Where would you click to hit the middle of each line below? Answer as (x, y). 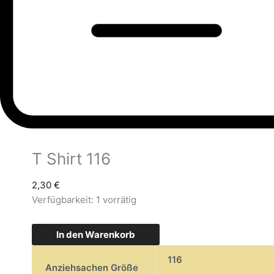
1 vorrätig (116, 200)
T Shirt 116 (71, 159)
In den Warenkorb (96, 234)
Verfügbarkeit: (63, 200)
